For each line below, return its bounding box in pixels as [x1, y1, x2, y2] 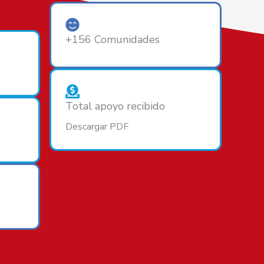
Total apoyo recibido [65, 98, 165, 113]
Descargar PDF [65, 120, 128, 133]
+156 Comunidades [65, 32, 160, 47]
